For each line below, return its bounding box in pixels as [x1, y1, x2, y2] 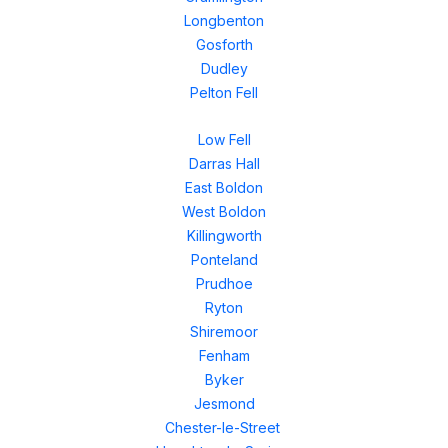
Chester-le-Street [164, 419, 280, 436]
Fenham [198, 347, 250, 364]
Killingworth [186, 227, 262, 244]
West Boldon [182, 203, 266, 220]
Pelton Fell [190, 84, 258, 101]
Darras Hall [188, 155, 260, 172]
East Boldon [185, 179, 263, 196]
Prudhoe [195, 275, 253, 292]
